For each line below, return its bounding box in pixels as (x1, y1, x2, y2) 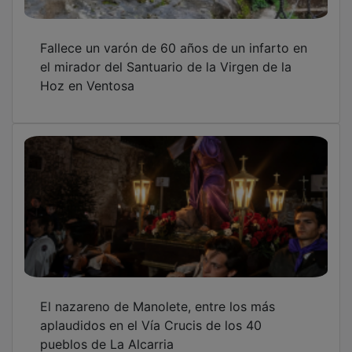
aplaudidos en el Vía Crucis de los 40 (40, 306, 262, 322)
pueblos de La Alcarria (40, 324, 174, 341)
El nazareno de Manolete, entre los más (40, 287, 275, 303)
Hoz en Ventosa (40, 66, 134, 82)
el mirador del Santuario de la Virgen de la (40, 47, 291, 64)
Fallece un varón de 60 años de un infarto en (40, 28, 307, 45)
